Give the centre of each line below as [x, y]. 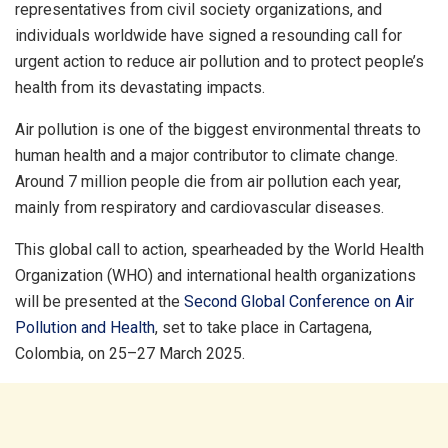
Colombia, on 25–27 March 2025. [130, 354]
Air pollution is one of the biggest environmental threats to [218, 130]
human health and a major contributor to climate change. [206, 156]
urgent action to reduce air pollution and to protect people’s [219, 62]
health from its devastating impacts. [140, 88]
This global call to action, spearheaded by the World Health [219, 250]
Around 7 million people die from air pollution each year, [208, 182]
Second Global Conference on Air [299, 302]
